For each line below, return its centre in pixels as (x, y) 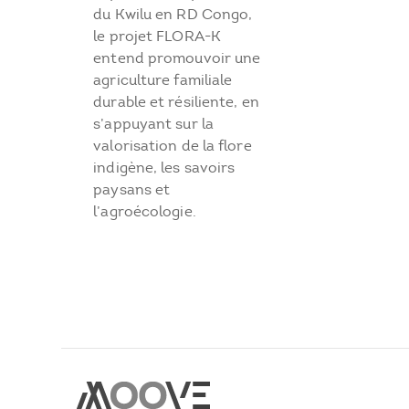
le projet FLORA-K (157, 36)
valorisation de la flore (173, 145)
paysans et (132, 189)
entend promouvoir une (177, 58)
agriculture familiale (163, 79)
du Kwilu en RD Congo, (173, 14)
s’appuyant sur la (153, 123)
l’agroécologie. (147, 211)
